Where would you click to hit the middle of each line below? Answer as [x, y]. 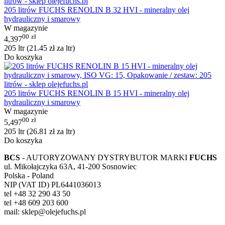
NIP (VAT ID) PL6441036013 [52, 185]
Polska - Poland [29, 176]
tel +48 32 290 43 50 [37, 194]
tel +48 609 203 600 [36, 203]
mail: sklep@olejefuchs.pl [45, 212]
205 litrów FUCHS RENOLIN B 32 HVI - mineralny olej [97, 10]
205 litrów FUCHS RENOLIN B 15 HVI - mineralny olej [97, 93]
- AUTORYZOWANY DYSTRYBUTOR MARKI [105, 158]
